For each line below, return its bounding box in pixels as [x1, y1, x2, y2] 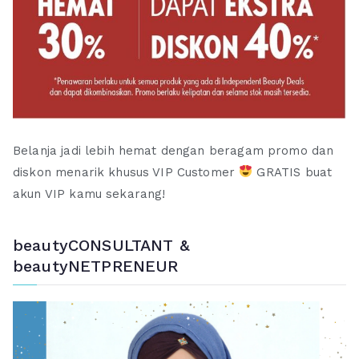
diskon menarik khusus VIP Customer [13, 164, 240, 179]
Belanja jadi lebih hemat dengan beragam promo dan [13, 143, 334, 158]
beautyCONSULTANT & [13, 236, 190, 256]
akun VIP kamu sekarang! [13, 186, 166, 201]
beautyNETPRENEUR [13, 256, 179, 276]
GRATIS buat [252, 164, 333, 179]
